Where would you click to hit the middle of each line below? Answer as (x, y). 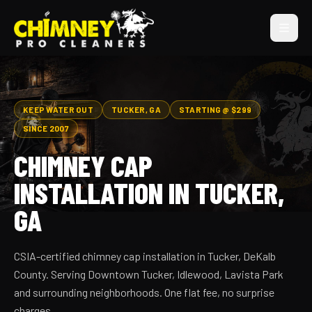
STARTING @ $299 (215, 109)
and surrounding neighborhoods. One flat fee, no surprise (144, 292)
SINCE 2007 (46, 128)
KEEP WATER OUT (58, 109)
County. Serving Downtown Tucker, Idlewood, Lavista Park (149, 274)
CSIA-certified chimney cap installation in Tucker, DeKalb (145, 256)
